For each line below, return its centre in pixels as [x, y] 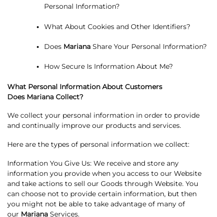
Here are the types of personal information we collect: [98, 145]
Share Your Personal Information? [149, 47]
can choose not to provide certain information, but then [102, 194]
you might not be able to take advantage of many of [96, 204]
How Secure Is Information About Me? [109, 67]
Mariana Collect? [57, 97]
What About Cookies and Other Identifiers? [117, 26]
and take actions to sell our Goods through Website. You [103, 183]
